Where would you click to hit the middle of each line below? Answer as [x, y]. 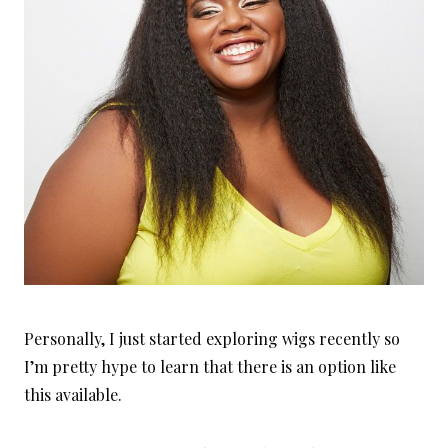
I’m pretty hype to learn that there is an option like [210, 366]
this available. [73, 394]
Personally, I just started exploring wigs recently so [212, 338]
